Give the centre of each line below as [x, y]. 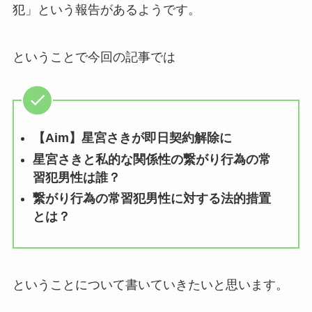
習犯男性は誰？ [76, 177]
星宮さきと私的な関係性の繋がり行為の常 [151, 159]
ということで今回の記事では [94, 57]
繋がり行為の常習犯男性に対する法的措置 [151, 199]
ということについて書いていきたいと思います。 [150, 285]
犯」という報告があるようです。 [106, 10]
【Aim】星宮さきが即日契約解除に [132, 138]
